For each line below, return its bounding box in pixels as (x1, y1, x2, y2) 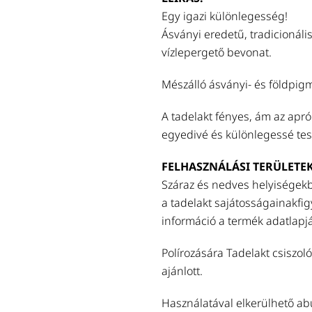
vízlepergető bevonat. (162, 45, 272, 60)
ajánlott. (162, 263, 203, 279)
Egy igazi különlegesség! (162, 8, 288, 24)
